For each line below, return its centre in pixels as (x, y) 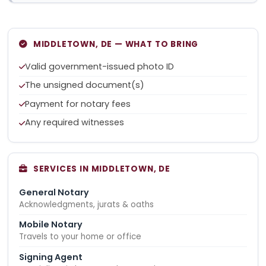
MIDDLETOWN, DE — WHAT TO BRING (116, 45)
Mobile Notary (51, 225)
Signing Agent (51, 257)
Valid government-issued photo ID (100, 66)
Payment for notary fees (78, 104)
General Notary (54, 192)
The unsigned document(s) (85, 85)
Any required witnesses (75, 123)
